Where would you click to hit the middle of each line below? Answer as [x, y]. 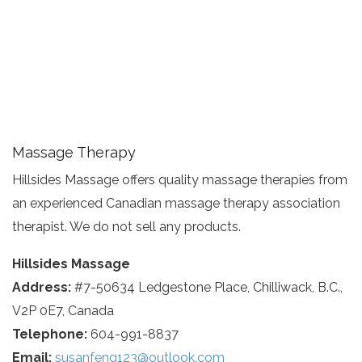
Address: [42, 287]
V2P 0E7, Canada [63, 311]
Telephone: [50, 334]
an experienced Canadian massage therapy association [176, 203]
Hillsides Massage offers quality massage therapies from [180, 180]
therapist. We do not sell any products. [126, 227]
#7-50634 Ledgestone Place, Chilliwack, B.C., [207, 287]
